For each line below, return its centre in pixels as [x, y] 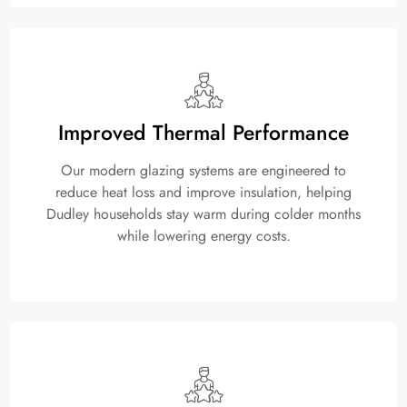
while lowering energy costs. [203, 236]
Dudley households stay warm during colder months [203, 214]
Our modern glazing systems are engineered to [203, 171]
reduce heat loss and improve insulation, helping [203, 193]
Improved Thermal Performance [203, 133]
